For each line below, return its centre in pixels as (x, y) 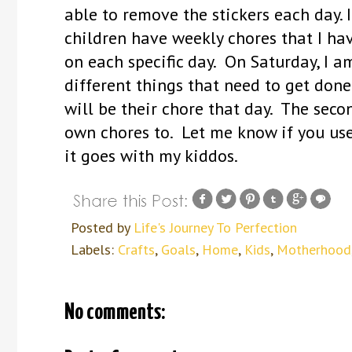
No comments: (115, 312)
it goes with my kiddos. (151, 155)
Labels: (94, 249)
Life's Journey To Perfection (215, 227)
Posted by (102, 227)
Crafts (136, 249)
